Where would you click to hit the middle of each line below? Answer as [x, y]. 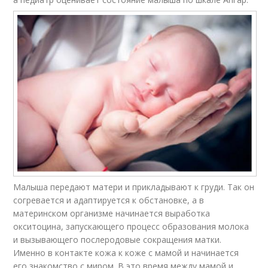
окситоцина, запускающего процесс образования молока [131, 226]
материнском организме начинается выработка [112, 213]
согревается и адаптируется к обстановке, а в [109, 200]
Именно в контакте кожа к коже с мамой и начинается [126, 252]
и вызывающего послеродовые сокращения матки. [118, 239]
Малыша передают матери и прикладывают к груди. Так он [134, 187]
